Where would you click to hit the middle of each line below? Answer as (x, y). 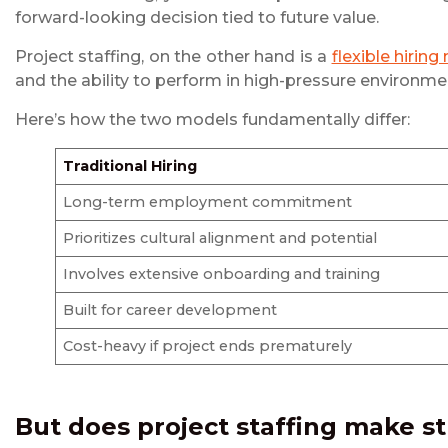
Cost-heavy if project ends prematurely (208, 346)
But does (76, 427)
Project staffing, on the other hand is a (173, 57)
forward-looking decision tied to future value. (197, 18)
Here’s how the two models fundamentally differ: (212, 120)
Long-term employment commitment (208, 202)
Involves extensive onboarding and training (222, 274)
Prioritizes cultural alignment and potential (220, 238)
